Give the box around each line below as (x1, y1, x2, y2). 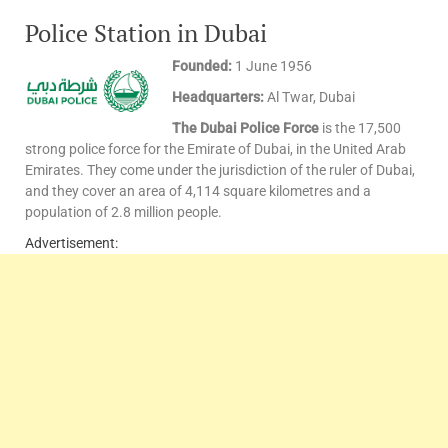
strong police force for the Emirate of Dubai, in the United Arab (25, 141, 406, 158)
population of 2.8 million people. (25, 204, 222, 221)
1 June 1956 (232, 58, 312, 75)
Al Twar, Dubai (264, 89, 355, 106)
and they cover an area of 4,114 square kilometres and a (25, 183, 371, 200)
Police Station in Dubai (25, 17, 267, 50)
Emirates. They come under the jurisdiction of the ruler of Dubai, (25, 162, 415, 179)
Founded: (172, 58, 232, 75)
